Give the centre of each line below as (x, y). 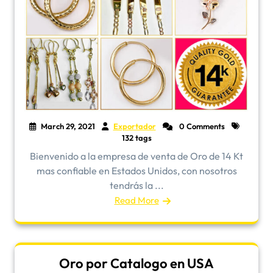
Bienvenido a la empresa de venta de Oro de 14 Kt (136, 156)
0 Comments (201, 126)
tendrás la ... (136, 186)
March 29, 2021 (68, 126)
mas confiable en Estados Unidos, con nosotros (136, 171)
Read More (136, 200)
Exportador (134, 126)
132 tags (136, 138)
